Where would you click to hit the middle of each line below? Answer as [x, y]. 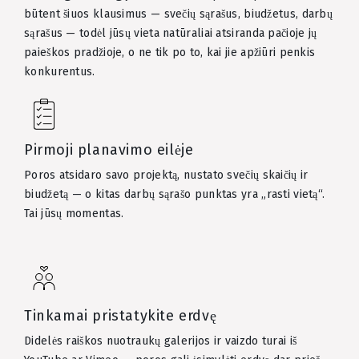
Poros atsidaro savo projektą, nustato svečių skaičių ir [166, 175]
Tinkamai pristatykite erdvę [121, 315]
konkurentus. [60, 71]
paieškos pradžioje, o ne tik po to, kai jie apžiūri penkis [170, 52]
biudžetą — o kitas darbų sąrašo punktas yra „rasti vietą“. [175, 194]
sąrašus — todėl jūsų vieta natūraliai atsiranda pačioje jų [171, 33]
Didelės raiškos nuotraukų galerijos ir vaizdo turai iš [161, 341]
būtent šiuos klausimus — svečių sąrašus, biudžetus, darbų [179, 14]
